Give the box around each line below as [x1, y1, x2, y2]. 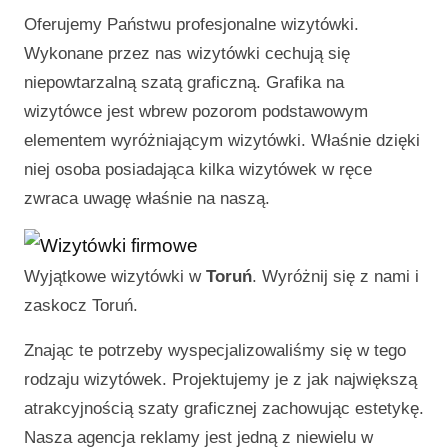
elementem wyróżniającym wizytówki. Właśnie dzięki [24, 131, 420, 150]
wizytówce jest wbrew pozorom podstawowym [24, 102, 368, 121]
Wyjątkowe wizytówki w [24, 267, 206, 286]
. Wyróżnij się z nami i [252, 267, 419, 286]
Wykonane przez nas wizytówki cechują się [24, 44, 350, 63]
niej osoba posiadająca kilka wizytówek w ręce [24, 160, 372, 179]
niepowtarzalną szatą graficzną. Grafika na [24, 73, 344, 92]
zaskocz [24, 296, 92, 315]
